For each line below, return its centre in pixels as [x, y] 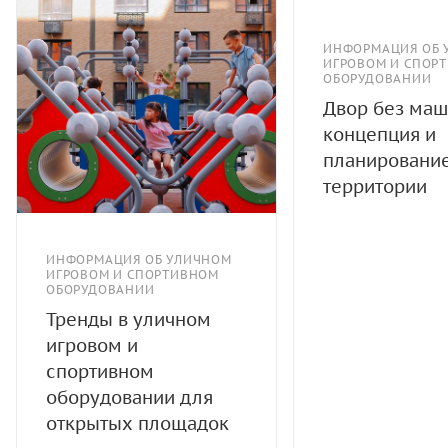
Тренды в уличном [128, 319]
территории [375, 186]
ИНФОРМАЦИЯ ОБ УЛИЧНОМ [139, 259]
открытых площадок [137, 423]
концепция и [379, 134]
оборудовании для [129, 397]
